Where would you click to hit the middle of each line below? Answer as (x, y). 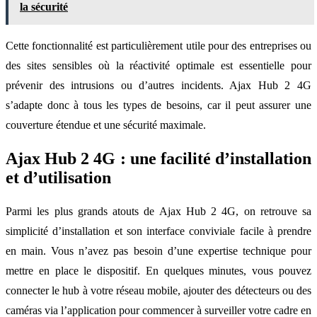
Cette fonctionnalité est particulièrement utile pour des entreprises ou (158, 46)
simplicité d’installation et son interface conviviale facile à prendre (158, 231)
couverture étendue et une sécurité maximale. (106, 125)
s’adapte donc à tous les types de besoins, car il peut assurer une (158, 105)
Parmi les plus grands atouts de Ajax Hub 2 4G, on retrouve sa (158, 212)
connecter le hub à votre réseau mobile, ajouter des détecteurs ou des (158, 291)
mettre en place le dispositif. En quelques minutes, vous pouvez (158, 271)
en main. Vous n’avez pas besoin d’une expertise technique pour (158, 251)
